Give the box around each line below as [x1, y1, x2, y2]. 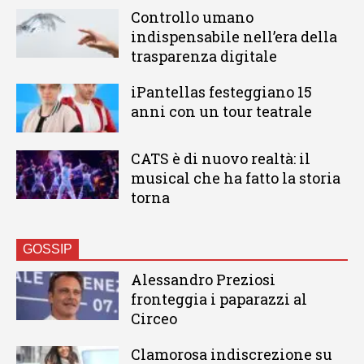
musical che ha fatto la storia [130, 168, 340, 188]
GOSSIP [23, 242, 72, 257]
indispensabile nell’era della [130, 27, 337, 47]
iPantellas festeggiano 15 [130, 82, 312, 102]
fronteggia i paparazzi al [130, 289, 307, 310]
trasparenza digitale [130, 46, 277, 67]
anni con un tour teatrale [130, 102, 312, 122]
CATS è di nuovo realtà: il [130, 149, 310, 169]
